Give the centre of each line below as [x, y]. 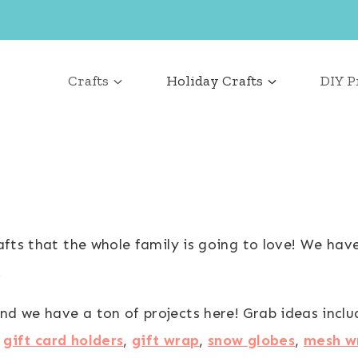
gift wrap [166, 340]
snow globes [252, 340]
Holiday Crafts [215, 81]
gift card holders [64, 340]
